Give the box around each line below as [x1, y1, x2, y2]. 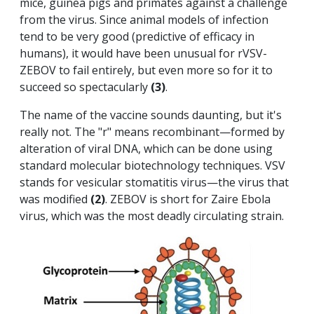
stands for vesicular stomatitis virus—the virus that [20, 175, 289, 191]
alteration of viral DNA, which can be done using [20, 141, 273, 157]
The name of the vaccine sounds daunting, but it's [20, 107, 282, 123]
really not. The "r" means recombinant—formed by [20, 124, 285, 140]
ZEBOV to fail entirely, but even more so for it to [20, 62, 273, 78]
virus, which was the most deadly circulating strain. [20, 208, 287, 224]
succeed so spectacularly [20, 79, 151, 95]
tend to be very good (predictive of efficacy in [20, 29, 254, 45]
